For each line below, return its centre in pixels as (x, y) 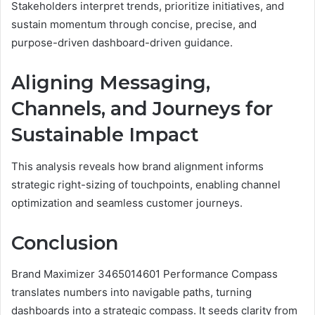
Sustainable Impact (105, 135)
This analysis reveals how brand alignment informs (137, 166)
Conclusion (65, 243)
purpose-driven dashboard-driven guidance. (122, 43)
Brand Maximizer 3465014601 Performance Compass (144, 274)
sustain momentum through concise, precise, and (134, 25)
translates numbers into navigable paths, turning (131, 292)
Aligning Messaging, (111, 83)
